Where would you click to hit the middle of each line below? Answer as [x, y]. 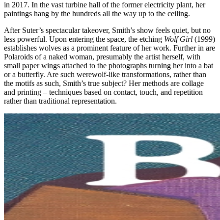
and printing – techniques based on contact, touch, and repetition [103, 92]
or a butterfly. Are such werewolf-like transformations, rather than [105, 74]
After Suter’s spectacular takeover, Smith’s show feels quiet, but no [107, 30]
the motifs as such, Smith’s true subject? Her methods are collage [104, 83]
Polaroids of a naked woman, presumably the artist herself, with [102, 56]
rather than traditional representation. [60, 101]
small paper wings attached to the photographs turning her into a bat [109, 65]
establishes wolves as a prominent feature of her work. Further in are [110, 48]
